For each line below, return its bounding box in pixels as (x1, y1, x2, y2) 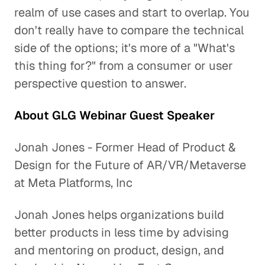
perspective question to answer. (14, 76, 186, 91)
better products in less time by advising (14, 225, 229, 240)
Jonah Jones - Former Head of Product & (14, 140, 235, 155)
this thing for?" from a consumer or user (14, 58, 233, 73)
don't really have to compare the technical (14, 22, 244, 38)
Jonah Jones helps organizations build (14, 207, 224, 222)
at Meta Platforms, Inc (14, 175, 132, 190)
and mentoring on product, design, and (14, 243, 224, 258)
